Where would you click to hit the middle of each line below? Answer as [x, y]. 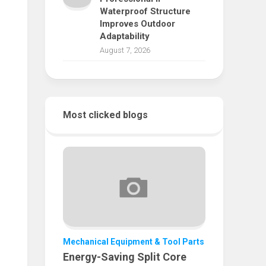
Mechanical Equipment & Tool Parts [134, 242]
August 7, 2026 [125, 50]
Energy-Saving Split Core [125, 257]
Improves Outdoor [137, 24]
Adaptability [125, 36]
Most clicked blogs [105, 115]
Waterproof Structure [145, 11]
